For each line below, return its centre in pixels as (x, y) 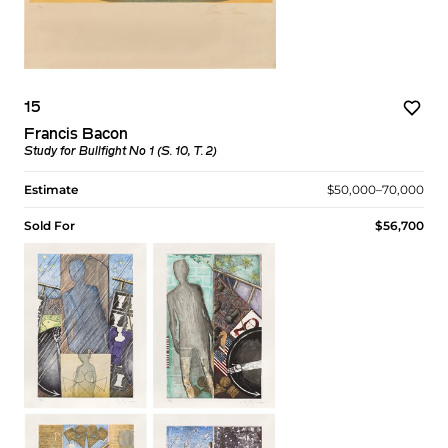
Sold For (49, 226)
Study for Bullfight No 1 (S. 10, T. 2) (120, 152)
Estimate (51, 190)
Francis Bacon (76, 135)
